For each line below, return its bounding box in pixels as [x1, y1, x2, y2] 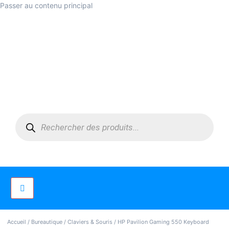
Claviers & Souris [67, 218, 112, 226]
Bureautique [31, 218, 62, 226]
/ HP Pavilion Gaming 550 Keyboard [112, 218, 209, 226]
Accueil [7, 218, 26, 226]
